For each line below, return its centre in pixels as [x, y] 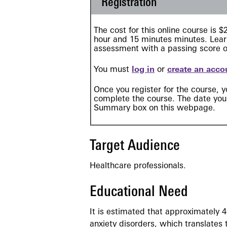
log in [143, 70]
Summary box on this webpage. [155, 109]
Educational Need [139, 192]
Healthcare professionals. [138, 166]
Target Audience [135, 146]
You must [113, 70]
